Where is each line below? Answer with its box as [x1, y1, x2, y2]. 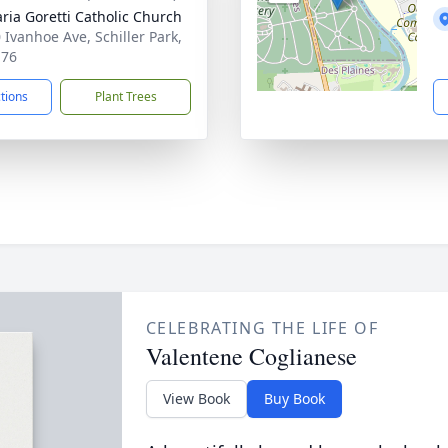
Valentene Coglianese [145, 340, 357, 372]
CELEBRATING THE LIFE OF [145, 317, 379, 339]
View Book [162, 389, 230, 408]
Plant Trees [94, 88, 157, 105]
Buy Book [263, 389, 325, 408]
